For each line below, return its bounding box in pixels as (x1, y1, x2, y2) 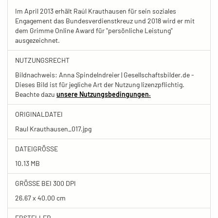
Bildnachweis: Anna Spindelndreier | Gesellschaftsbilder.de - (15, 71, 194, 79)
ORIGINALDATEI (15, 110, 63, 118)
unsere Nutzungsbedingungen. (56, 90, 151, 98)
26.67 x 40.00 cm (15, 194, 66, 202)
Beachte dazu (15, 90, 56, 98)
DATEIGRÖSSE (15, 145, 54, 153)
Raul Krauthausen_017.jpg (15, 125, 91, 133)
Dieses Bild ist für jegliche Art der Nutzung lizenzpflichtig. (15, 80, 184, 89)
